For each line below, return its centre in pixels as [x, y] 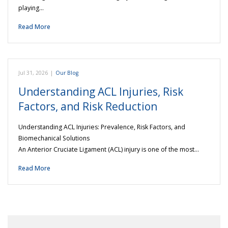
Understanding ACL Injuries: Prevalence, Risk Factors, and [102, 127]
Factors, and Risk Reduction [88, 106]
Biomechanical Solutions [54, 138]
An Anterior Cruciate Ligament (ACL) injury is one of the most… [109, 149]
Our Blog [67, 73]
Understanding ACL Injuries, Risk [101, 91]
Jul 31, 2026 [33, 73]
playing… [31, 8]
